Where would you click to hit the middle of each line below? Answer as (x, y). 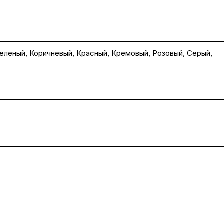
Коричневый (51, 53)
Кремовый (130, 53)
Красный (92, 53)
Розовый (168, 53)
